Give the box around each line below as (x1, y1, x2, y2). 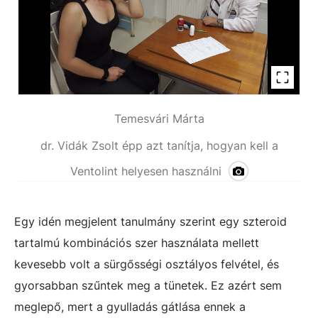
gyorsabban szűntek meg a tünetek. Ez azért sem (14, 278, 282, 292)
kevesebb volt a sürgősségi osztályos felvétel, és (14, 257, 279, 271)
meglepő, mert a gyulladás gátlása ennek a (14, 300, 246, 314)
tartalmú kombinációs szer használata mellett (14, 236, 259, 250)
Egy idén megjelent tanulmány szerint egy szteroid (14, 214, 287, 229)
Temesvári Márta (114, 111, 204, 126)
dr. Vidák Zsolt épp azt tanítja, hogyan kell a (40, 138, 278, 153)
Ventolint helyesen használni (70, 164, 221, 178)
